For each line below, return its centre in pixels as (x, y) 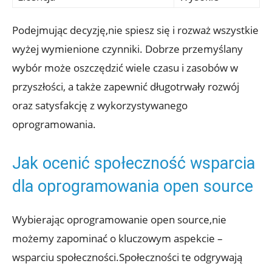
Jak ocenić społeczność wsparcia (134, 163)
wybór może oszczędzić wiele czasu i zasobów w (125, 67)
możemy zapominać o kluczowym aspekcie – (117, 238)
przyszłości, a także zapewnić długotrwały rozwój (126, 86)
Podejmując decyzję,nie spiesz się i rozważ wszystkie (135, 30)
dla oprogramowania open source (133, 186)
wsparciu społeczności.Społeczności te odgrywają (127, 257)
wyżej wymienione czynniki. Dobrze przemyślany (127, 49)
